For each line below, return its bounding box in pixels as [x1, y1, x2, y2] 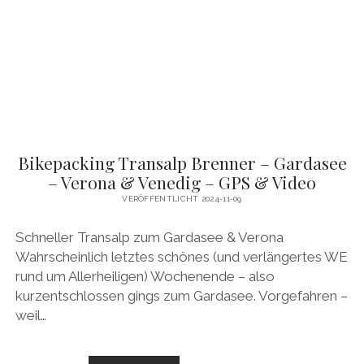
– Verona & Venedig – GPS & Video [48, 171, 316, 194]
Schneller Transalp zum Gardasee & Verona [15, 228, 284, 245]
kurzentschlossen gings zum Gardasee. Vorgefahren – [15, 287, 348, 304]
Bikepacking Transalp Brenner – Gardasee [17, 151, 347, 175]
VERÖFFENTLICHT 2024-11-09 [122, 194, 242, 204]
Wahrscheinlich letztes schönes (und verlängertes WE [15, 248, 348, 265]
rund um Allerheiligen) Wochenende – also [15, 267, 275, 284]
